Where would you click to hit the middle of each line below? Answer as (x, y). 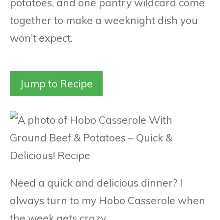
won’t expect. (41, 38)
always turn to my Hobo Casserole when (108, 200)
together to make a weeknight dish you (104, 20)
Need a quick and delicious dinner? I (96, 182)
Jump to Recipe (56, 83)
